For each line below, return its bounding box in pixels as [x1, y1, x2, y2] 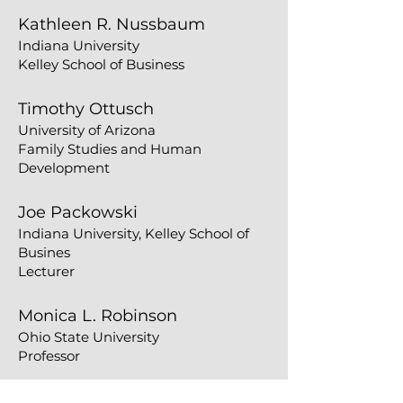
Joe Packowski [18, 202, 138, 222]
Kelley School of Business [18, 56, 184, 73]
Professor [18, 347, 80, 364]
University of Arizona [18, 121, 156, 139]
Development [18, 159, 110, 176]
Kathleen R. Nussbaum [18, 14, 205, 34]
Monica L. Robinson [18, 306, 177, 326]
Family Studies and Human [18, 140, 201, 157]
